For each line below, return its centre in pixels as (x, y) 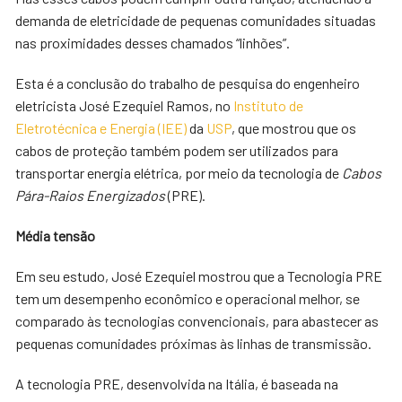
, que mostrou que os (294, 128)
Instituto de (269, 105)
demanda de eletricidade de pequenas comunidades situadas (196, 20)
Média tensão (56, 236)
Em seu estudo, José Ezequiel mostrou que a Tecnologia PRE (199, 276)
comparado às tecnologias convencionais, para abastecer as (197, 321)
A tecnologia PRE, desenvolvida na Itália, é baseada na (177, 384)
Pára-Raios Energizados (91, 195)
